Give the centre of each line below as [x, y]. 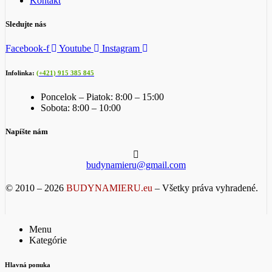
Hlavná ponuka [28, 264]
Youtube [75, 48]
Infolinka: [21, 73]
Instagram [121, 48]
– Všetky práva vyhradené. [205, 188]
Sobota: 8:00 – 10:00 [81, 107]
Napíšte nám [27, 131]
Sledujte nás [26, 24]
